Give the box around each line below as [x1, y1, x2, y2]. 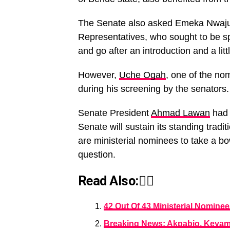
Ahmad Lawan [151, 108, 210, 119]
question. [78, 149, 116, 160]
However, [78, 70, 119, 81]
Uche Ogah [119, 70, 166, 81]
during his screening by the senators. [78, 84, 229, 94]
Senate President [78, 108, 151, 119]
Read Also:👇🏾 [78, 173, 154, 189]
